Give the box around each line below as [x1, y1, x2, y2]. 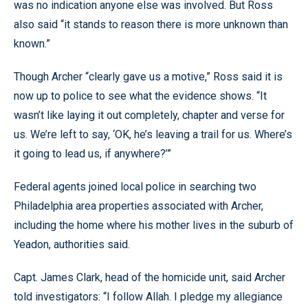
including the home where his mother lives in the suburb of [14, 218, 294, 232]
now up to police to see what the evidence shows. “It [14, 89, 267, 102]
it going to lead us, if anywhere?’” [14, 146, 171, 160]
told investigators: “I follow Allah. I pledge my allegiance [14, 289, 283, 303]
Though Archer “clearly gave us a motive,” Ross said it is [14, 69, 283, 83]
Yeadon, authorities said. [14, 237, 130, 251]
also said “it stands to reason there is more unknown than [14, 17, 288, 31]
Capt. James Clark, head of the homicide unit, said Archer [14, 270, 285, 284]
